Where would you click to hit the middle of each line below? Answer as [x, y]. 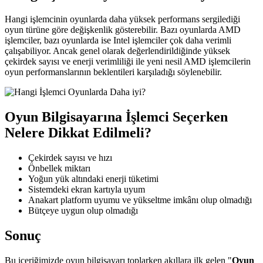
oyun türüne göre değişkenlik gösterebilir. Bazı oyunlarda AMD [123, 30]
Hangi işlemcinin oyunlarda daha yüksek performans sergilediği [122, 19]
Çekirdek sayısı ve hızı [70, 158]
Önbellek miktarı [59, 168]
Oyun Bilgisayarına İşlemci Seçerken [116, 117]
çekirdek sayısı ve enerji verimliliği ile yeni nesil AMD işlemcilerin [128, 62]
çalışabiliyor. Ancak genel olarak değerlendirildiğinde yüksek [117, 51]
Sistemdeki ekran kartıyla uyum [87, 190]
